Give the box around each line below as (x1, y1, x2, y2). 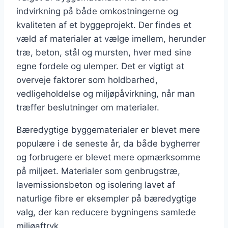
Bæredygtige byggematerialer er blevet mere (16, 125, 200, 135)
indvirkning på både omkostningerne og (16, 6, 178, 17)
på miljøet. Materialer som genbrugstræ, (16, 166, 180, 177)
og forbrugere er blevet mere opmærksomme (16, 152, 201, 163)
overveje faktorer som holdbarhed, (16, 75, 158, 85)
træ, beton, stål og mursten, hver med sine (16, 47, 191, 58)
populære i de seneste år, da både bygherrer (16, 138, 200, 149)
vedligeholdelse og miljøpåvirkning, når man (16, 89, 195, 99)
